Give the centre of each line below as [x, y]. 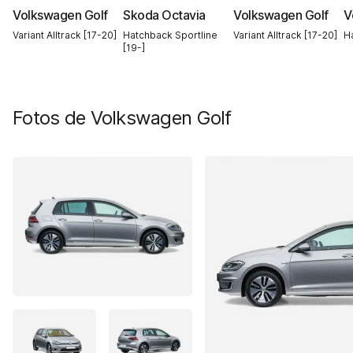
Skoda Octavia [164, 15]
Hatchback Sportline [170, 35]
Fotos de [56, 118]
